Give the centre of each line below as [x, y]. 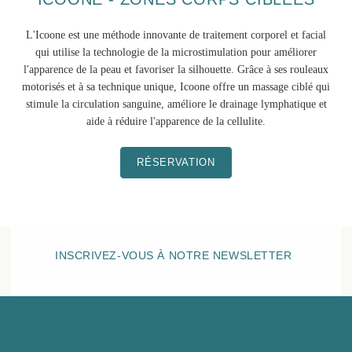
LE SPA [99, 301]
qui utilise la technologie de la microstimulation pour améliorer [176, 52]
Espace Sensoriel [121, 322]
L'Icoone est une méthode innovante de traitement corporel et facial [176, 35]
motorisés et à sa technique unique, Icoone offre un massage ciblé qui [176, 87]
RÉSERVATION [176, 162]
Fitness [95, 341]
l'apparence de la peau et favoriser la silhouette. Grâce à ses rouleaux [176, 70]
